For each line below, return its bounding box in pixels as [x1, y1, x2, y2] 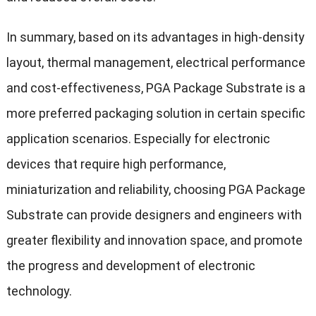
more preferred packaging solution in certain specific [6, 106, 305, 121]
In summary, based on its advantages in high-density [6, 30, 305, 45]
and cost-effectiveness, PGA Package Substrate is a [6, 80, 305, 96]
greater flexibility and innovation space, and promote [6, 233, 303, 248]
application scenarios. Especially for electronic [6, 131, 270, 147]
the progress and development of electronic [6, 258, 255, 274]
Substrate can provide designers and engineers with [6, 207, 302, 223]
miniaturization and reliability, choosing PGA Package [6, 182, 305, 197]
